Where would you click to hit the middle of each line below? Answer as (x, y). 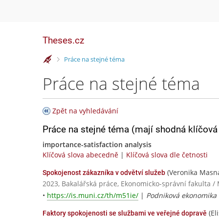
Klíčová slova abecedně (80, 155)
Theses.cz (63, 40)
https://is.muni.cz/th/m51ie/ (93, 196)
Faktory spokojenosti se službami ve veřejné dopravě (125, 213)
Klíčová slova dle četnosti (167, 155)
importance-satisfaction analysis (97, 144)
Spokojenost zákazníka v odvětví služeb (104, 173)
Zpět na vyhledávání (85, 111)
